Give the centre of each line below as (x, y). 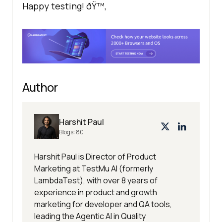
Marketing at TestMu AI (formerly (94, 168)
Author (40, 87)
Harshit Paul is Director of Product (95, 156)
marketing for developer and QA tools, (103, 204)
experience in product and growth (96, 192)
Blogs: (67, 132)
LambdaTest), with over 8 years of (96, 180)
